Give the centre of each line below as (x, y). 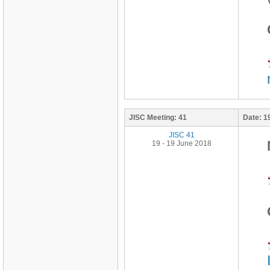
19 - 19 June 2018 (181, 143)
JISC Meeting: (153, 118)
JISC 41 (181, 135)
